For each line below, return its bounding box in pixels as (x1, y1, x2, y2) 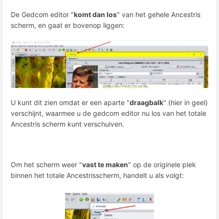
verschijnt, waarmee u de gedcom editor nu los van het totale (11, 109, 206, 118)
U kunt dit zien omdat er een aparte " (11, 98, 130, 107)
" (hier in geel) (163, 98, 208, 107)
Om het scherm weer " (11, 160, 82, 169)
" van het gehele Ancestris (117, 10, 200, 19)
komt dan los (74, 10, 117, 19)
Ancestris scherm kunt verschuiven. (11, 120, 124, 129)
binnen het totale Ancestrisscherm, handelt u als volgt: (11, 171, 184, 179)
